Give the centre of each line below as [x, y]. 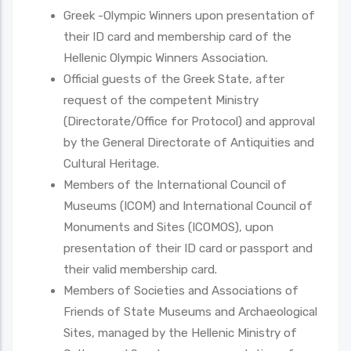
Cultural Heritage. [111, 163]
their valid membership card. [140, 269]
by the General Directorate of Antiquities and [189, 142]
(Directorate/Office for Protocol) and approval [189, 121]
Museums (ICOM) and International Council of [188, 206]
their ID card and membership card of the [177, 36]
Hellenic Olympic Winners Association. [166, 58]
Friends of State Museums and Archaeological [190, 311]
